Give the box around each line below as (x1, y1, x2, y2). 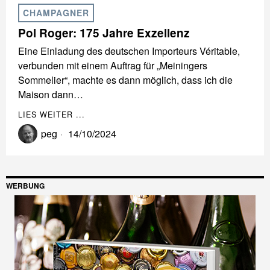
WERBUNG (6, 180, 45, 192)
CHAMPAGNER (23, 7, 89, 19)
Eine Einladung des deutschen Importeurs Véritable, (18, 44, 240, 58)
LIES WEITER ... (18, 109, 85, 121)
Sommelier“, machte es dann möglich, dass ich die (18, 73, 233, 87)
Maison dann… (18, 87, 83, 102)
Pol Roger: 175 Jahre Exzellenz (18, 25, 190, 42)
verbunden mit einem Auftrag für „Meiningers (18, 58, 207, 73)
